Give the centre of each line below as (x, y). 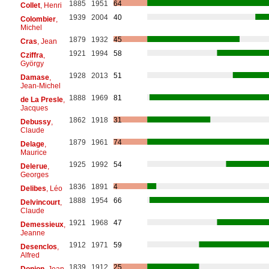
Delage (32, 144)
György (32, 63)
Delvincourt (40, 202)
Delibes (33, 188)
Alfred (30, 255)
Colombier (38, 19)
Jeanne (32, 233)
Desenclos (38, 246)
